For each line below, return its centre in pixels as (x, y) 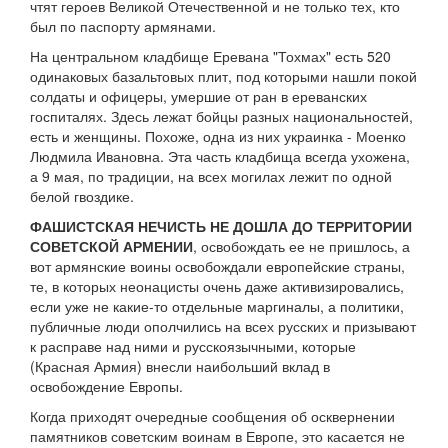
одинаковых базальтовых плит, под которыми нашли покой (223, 76)
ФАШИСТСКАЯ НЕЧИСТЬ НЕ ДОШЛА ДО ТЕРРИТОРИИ (221, 226)
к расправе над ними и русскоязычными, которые (193, 346)
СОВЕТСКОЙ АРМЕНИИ (111, 246)
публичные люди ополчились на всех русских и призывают (223, 326)
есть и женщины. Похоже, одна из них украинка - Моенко (218, 136)
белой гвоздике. (82, 196)
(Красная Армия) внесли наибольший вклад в (180, 366)
